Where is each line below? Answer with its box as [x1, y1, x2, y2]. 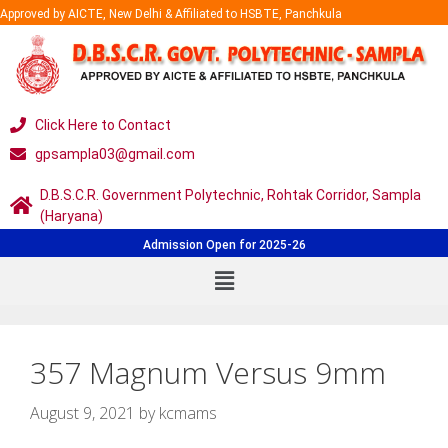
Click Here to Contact [35, 116, 171, 133]
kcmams [159, 402, 217, 424]
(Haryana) [40, 207, 103, 224]
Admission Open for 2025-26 [142, 237, 306, 252]
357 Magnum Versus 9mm [30, 352, 386, 393]
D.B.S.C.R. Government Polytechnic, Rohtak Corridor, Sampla [40, 186, 421, 203]
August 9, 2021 [30, 402, 135, 424]
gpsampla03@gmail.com [35, 145, 195, 162]
